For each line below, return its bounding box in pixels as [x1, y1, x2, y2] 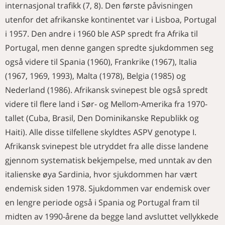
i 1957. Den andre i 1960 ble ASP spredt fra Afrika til [5, 28, 198, 39]
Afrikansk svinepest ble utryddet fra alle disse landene [5, 141, 208, 152]
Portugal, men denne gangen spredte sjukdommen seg [5, 42, 213, 53]
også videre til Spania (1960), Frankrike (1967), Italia [5, 56, 197, 67]
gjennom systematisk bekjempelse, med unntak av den [5, 155, 212, 166]
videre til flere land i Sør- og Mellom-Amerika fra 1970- [5, 98, 207, 109]
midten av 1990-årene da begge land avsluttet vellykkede [5, 211, 218, 222]
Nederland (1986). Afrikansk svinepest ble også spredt [5, 84, 208, 95]
